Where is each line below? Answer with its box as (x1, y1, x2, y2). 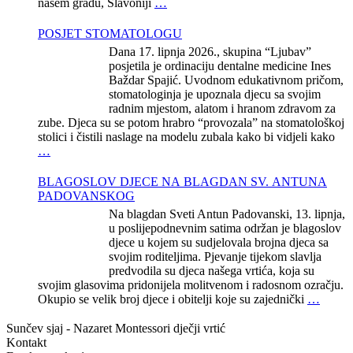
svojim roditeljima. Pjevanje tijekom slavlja (109, 249, 321, 263)
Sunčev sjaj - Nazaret (6, 321, 115, 335)
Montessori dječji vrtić (115, 321, 225, 335)
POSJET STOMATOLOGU (38, 26, 182, 40)
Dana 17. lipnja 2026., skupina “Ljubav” (109, 44, 311, 58)
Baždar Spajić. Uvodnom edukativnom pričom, (109, 72, 344, 87)
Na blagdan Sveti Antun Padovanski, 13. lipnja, (109, 206, 345, 221)
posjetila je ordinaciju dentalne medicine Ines (109, 58, 331, 72)
